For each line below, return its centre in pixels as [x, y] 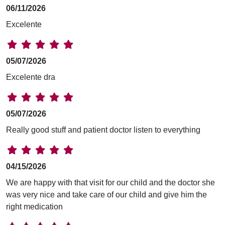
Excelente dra [31, 77]
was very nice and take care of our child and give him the [106, 194]
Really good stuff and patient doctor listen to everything [103, 130]
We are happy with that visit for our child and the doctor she [110, 182]
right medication [34, 206]
